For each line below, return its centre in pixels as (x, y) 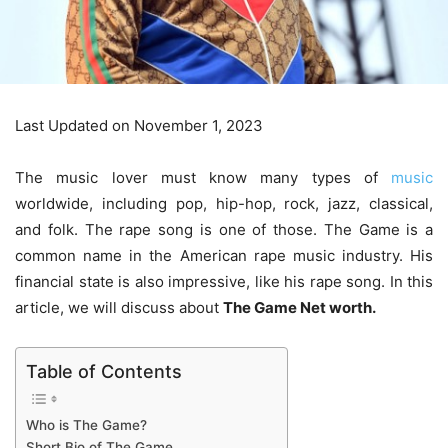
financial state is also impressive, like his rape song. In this (224, 281)
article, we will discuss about (119, 307)
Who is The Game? (86, 425)
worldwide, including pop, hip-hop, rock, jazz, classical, (224, 203)
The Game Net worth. (299, 307)
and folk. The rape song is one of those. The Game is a (224, 229)
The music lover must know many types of (203, 177)
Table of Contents (104, 371)
